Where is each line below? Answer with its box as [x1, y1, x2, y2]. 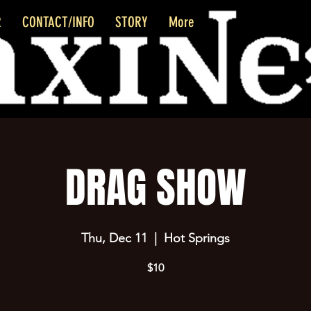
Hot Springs [164, 230, 230, 246]
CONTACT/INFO [22, 13, 94, 31]
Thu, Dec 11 [81, 230, 147, 246]
